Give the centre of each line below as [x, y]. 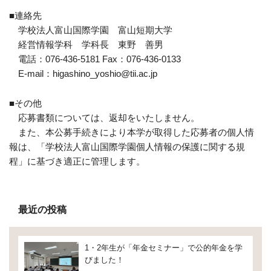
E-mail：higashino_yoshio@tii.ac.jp [83, 73]
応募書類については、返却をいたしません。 [104, 118]
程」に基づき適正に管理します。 [77, 161]
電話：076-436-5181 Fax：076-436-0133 [95, 59]
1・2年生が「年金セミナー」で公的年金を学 [164, 248]
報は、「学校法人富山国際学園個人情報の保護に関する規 [127, 147]
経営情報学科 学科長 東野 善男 [86, 44]
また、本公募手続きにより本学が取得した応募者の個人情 [132, 132]
